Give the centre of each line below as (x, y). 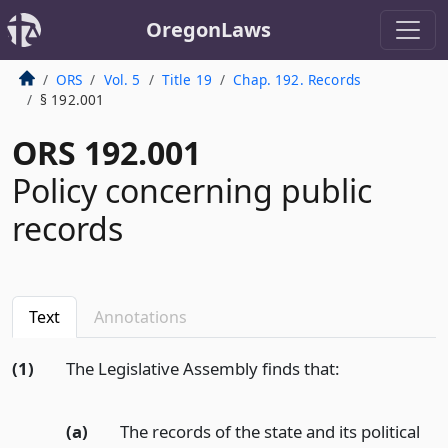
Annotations (140, 317)
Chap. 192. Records (297, 79)
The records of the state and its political (269, 431)
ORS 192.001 (106, 152)
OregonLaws (208, 29)
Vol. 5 (122, 79)
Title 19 (187, 79)
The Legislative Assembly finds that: (202, 368)
